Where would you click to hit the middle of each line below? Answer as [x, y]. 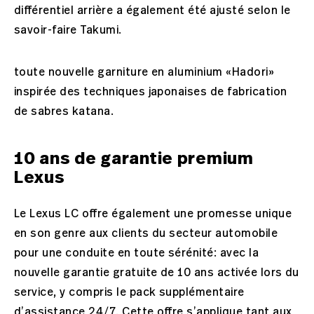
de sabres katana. [64, 112]
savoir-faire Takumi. [77, 30]
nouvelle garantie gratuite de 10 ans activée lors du [157, 273]
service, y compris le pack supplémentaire [129, 293]
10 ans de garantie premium [134, 159]
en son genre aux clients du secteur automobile [146, 234]
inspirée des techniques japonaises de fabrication [151, 92]
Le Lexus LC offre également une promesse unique [153, 214]
